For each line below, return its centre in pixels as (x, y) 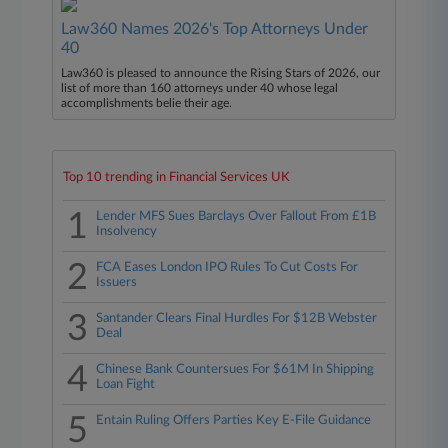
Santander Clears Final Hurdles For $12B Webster (237, 318)
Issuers (117, 282)
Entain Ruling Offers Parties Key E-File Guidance (234, 420)
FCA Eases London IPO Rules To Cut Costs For (227, 267)
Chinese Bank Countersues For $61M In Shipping (235, 369)
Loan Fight (126, 384)
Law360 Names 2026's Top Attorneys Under (215, 29)
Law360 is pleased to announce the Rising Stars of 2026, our (221, 73)
